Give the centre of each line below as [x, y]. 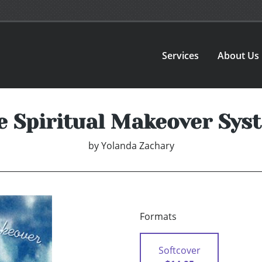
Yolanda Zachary [137, 146]
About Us [239, 55]
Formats [158, 217]
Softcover [179, 251]
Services [181, 55]
